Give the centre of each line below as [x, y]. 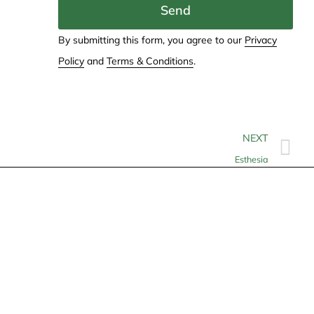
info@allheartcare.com [91, 302]
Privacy [260, 40]
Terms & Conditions [150, 61]
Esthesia [252, 159]
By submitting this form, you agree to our [151, 40]
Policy [71, 61]
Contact [40, 261]
